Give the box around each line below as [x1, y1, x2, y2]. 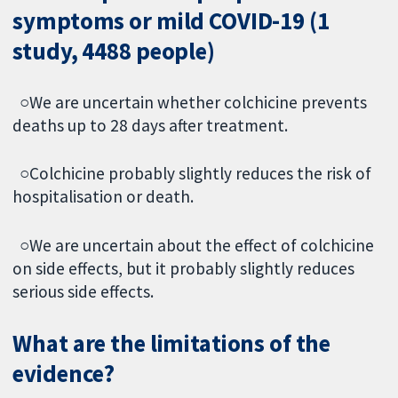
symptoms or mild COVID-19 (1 [12, 5, 330, 36]
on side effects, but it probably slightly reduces [12, 258, 355, 280]
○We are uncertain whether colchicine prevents [12, 91, 368, 113]
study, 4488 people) [12, 36, 215, 66]
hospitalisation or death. [12, 186, 198, 208]
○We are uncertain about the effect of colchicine [12, 235, 375, 257]
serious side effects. [12, 281, 155, 303]
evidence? [12, 359, 115, 388]
